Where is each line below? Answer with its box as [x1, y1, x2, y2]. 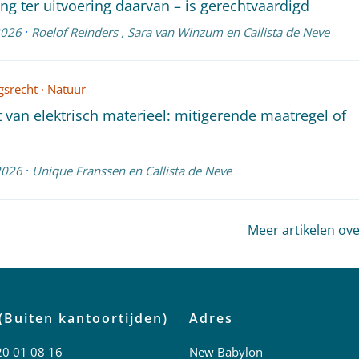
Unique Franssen [31, 163, 125, 179]
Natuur [46, 81, 86, 97]
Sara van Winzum [127, 24, 223, 40]
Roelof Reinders [30, 24, 118, 40]
